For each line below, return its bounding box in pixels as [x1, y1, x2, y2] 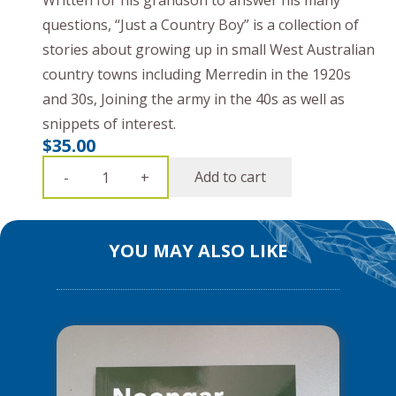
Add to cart [194, 167, 266, 187]
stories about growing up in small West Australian [42, 40, 375, 60]
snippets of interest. [42, 114, 176, 134]
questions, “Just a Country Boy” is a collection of [42, 15, 359, 35]
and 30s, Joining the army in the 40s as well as [42, 89, 345, 110]
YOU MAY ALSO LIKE [109, 238, 287, 263]
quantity [87, 332, 142, 353]
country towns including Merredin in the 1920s [42, 65, 351, 85]
